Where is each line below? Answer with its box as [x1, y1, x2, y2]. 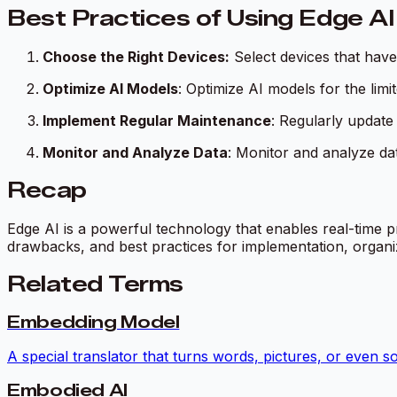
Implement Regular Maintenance [43, 111, 271, 129]
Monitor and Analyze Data [43, 143, 228, 161]
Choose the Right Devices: [43, 47, 230, 66]
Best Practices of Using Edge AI [7, 5, 394, 32]
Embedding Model [7, 311, 180, 332]
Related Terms [7, 270, 183, 297]
